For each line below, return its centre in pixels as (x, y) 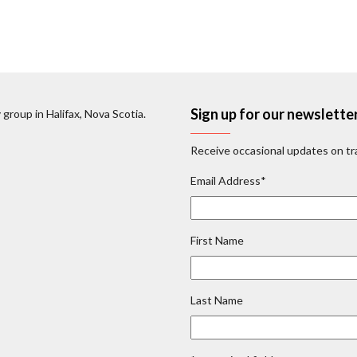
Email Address (226, 180)
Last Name (217, 300)
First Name (217, 240)
